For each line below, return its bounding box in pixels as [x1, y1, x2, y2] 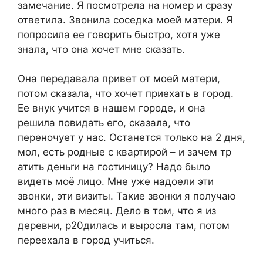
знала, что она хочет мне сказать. [18, 43, 185, 55]
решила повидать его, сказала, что [18, 117, 190, 129]
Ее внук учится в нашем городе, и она [18, 102, 205, 114]
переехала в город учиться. [18, 234, 154, 246]
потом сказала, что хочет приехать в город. [18, 87, 234, 99]
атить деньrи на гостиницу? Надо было [18, 161, 210, 173]
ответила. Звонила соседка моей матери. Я [18, 14, 232, 26]
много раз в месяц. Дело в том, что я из [18, 205, 216, 217]
